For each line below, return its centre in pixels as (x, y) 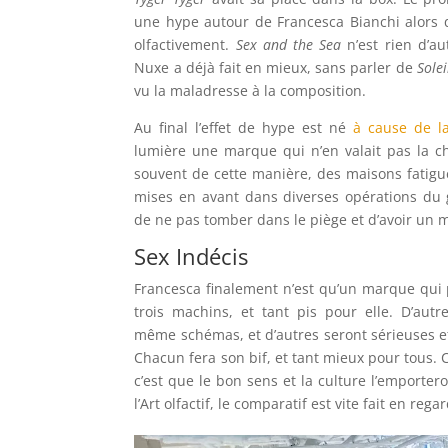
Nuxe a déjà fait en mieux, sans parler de (275, 67)
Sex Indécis (191, 256)
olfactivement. (185, 44)
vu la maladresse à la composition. (250, 90)
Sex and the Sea (288, 44)
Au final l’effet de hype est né (243, 127)
